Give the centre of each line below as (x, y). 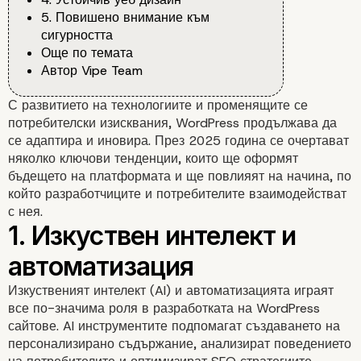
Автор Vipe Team (92, 71)
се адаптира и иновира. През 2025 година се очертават (178, 141)
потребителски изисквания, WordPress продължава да (172, 123)
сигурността (77, 35)
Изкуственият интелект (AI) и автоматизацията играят (171, 291)
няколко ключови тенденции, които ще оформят (153, 159)
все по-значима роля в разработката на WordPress (164, 309)
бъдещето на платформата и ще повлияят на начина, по (180, 176)
